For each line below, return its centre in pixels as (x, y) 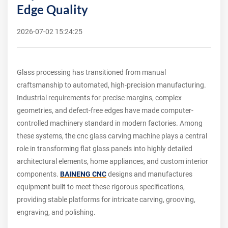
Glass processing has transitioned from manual (91, 72)
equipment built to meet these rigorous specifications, (101, 187)
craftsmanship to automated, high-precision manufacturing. (111, 85)
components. (38, 174)
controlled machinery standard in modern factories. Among (110, 123)
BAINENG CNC (83, 174)
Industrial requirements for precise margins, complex (99, 98)
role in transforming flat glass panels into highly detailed (105, 149)
